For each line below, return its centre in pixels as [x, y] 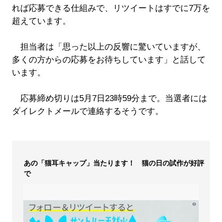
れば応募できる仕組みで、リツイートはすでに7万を [111, 8]
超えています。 [41, 21]
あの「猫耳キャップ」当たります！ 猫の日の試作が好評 [114, 163]
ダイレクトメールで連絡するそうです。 [87, 111]
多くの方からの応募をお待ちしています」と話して [109, 60]
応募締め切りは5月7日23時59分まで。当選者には [109, 99]
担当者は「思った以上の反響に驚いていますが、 [109, 47]
